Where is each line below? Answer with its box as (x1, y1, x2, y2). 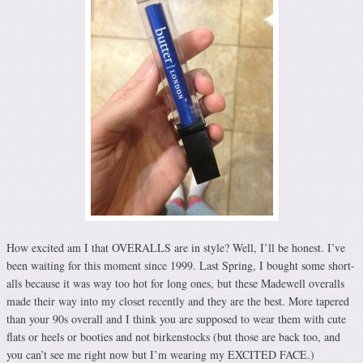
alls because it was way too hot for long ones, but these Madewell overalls (6, 275, 344, 292)
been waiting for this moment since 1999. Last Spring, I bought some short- (6, 258, 355, 274)
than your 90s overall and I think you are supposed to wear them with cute (6, 311, 346, 327)
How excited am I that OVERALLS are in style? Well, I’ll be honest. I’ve (6, 240, 345, 256)
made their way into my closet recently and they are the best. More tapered (6, 293, 349, 310)
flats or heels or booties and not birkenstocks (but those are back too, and (6, 329, 340, 345)
